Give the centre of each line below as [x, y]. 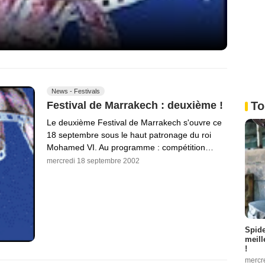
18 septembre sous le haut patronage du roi [129, 135]
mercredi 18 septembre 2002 [93, 161]
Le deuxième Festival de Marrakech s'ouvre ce [134, 123]
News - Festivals [76, 91]
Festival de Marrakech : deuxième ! [135, 106]
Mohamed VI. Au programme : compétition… [130, 148]
